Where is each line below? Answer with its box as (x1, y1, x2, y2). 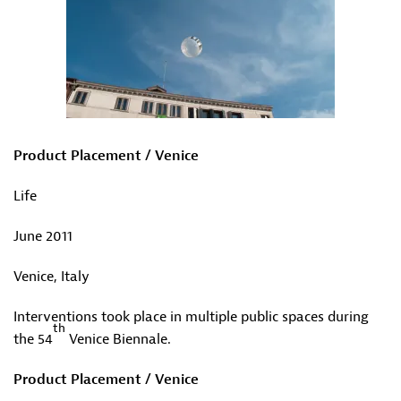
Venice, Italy (13, 268, 90, 286)
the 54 (13, 330, 53, 348)
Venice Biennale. (65, 330, 171, 348)
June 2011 (13, 227, 73, 245)
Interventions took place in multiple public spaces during (13, 308, 369, 326)
